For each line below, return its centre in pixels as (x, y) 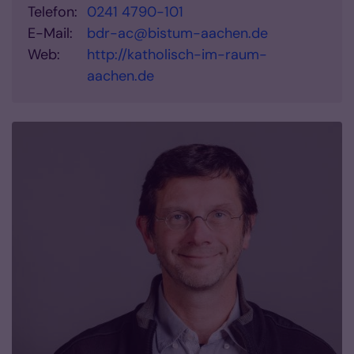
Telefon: (53, 12)
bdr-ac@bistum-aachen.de (177, 34)
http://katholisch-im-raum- (177, 55)
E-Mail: (50, 34)
